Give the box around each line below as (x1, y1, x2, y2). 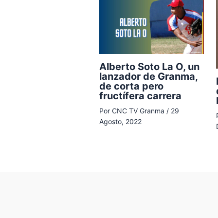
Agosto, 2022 (99, 117, 142, 126)
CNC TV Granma (111, 107, 166, 115)
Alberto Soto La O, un (99, 61, 200, 73)
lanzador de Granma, (99, 71, 198, 83)
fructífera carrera (99, 90, 182, 102)
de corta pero (99, 80, 163, 92)
